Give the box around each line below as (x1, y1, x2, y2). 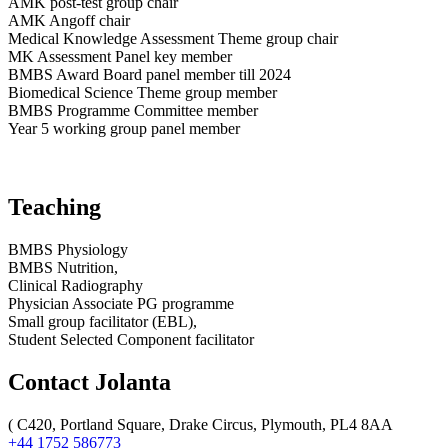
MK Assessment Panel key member (8, 48, 232, 66)
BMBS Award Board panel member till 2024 (8, 66, 291, 84)
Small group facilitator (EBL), (8, 312, 201, 330)
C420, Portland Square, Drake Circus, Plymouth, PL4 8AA (17, 415, 393, 433)
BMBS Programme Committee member (8, 102, 258, 120)
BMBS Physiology (8, 240, 128, 258)
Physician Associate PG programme (8, 294, 234, 312)
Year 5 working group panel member (8, 120, 244, 138)
